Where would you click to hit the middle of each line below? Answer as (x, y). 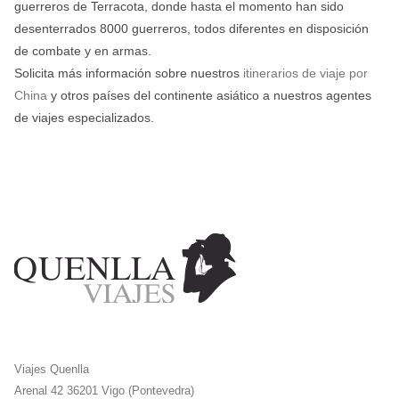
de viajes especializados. (84, 117)
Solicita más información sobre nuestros (129, 73)
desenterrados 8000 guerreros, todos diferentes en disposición (191, 28)
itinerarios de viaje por (305, 73)
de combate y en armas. (83, 50)
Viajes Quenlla (52, 370)
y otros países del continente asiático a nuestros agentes (209, 95)
